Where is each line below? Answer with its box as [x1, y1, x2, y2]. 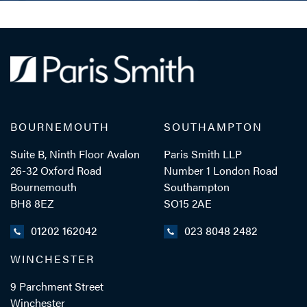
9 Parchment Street [10, 278, 103, 295]
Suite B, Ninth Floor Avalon [10, 145, 140, 162]
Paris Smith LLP [164, 145, 242, 162]
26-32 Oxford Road [10, 162, 101, 178]
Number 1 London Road [164, 162, 278, 178]
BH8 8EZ [10, 195, 54, 211]
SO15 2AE [164, 195, 212, 211]
